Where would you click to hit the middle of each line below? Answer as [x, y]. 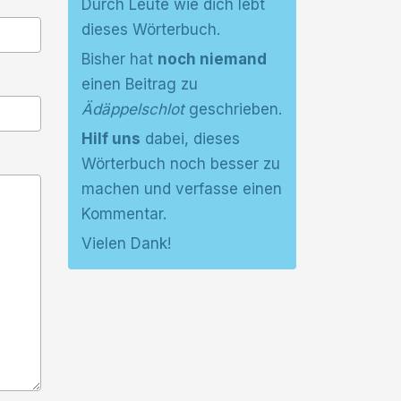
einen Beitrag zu [140, 84]
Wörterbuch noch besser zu [181, 164]
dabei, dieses [190, 139]
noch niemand [212, 59]
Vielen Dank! [126, 243]
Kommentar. [124, 214]
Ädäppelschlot [133, 109]
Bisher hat [119, 59]
